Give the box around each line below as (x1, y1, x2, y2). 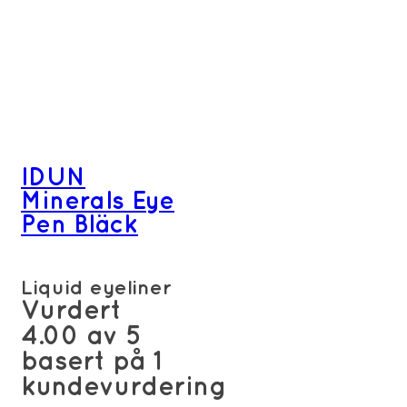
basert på (21, 350, 153, 375)
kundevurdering (21, 375, 226, 401)
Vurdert (21, 299, 121, 324)
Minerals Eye (21, 190, 174, 213)
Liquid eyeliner (21, 279, 172, 299)
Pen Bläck (21, 213, 138, 237)
